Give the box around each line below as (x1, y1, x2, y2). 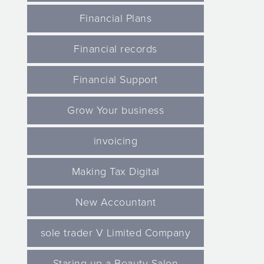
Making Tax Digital (71, 165, 160, 178)
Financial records (74, 42, 157, 55)
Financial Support (73, 73, 158, 86)
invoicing (93, 134, 138, 147)
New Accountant (75, 196, 156, 209)
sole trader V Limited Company (40, 226, 191, 239)
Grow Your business (67, 104, 164, 117)
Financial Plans (79, 12, 152, 25)
